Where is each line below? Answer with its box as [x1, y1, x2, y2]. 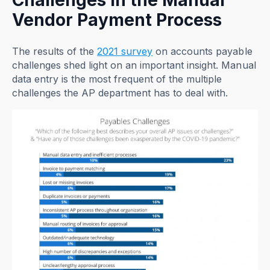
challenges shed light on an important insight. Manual [12, 59, 256, 72]
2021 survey [97, 45, 153, 58]
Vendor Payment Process [12, 10, 227, 31]
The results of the [12, 45, 98, 58]
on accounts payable [152, 45, 253, 58]
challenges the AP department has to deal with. [12, 87, 228, 99]
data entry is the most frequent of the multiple [12, 73, 222, 86]
